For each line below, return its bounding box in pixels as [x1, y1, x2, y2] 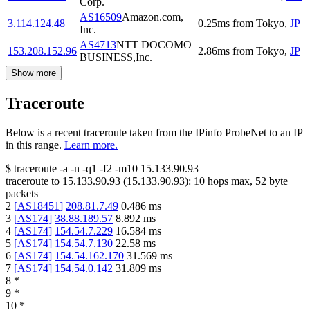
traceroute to [6, 174, 60, 187]
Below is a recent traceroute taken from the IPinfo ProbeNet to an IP [6, 126, 302, 138]
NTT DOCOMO [116, 38, 192, 51]
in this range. [6, 138, 62, 151]
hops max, [205, 174, 255, 187]
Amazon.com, [122, 10, 183, 23]
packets [6, 187, 38, 199]
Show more [11, 67, 56, 78]
